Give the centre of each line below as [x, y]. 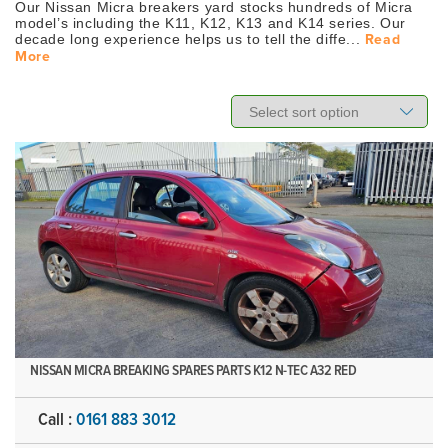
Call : [57, 420]
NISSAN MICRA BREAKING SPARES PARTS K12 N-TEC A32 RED [193, 370]
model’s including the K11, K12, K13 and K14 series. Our [211, 23]
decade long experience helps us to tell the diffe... [190, 39]
